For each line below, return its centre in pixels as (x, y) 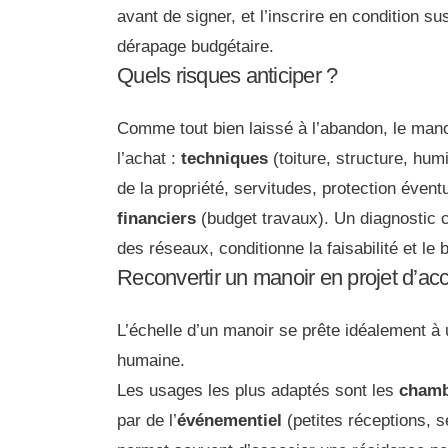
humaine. (151, 360)
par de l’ (147, 420)
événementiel (229, 420)
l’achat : (149, 158)
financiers (156, 218)
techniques (224, 158)
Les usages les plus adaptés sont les (258, 390)
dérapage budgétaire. (195, 46)
